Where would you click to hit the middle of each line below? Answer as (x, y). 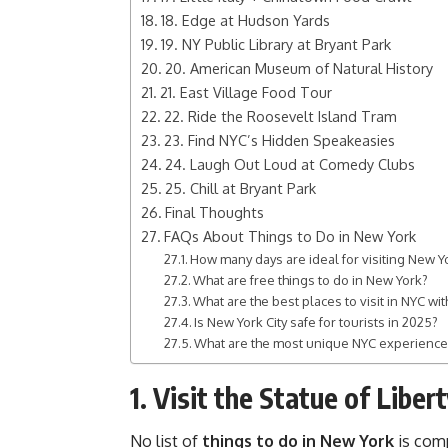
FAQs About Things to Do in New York (289, 236)
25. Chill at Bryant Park (240, 188)
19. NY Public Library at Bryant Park (275, 44)
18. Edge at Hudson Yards (245, 20)
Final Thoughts (214, 212)
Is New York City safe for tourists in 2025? (316, 322)
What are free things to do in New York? (311, 280)
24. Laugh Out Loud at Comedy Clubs (289, 164)
